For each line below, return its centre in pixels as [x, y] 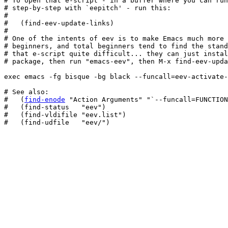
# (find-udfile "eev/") [57, 122]
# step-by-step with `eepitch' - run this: [88, 8]
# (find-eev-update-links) [59, 23]
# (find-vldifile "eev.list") [65, 115]
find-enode [45, 99]
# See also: [26, 92]
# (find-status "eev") [55, 107]
